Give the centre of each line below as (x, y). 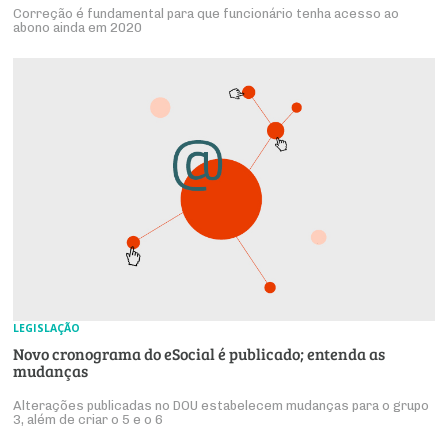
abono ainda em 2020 (78, 27)
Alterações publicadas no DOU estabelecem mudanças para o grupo (221, 405)
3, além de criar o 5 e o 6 (88, 419)
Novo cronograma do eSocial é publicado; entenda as (199, 353)
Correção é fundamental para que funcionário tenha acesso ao (206, 13)
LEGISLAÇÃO (47, 327)
